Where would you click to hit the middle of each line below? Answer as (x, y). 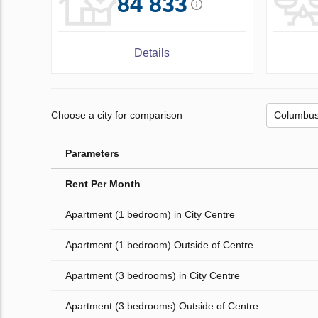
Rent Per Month (103, 183)
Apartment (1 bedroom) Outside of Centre (159, 245)
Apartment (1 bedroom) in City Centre (150, 214)
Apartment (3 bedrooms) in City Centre (153, 275)
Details (152, 53)
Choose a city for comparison (117, 115)
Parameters (92, 153)
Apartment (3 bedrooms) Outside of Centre (162, 306)
